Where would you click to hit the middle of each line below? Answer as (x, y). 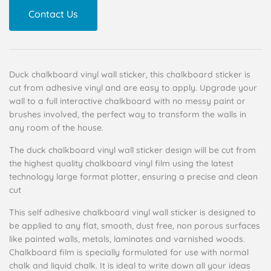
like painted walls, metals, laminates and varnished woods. (127, 239)
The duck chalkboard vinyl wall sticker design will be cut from (132, 150)
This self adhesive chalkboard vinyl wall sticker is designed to (132, 213)
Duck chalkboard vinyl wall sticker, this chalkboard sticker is (130, 75)
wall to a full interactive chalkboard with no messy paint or (127, 101)
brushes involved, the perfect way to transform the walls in (128, 115)
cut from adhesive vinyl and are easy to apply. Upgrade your (133, 88)
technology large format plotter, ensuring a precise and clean (133, 177)
